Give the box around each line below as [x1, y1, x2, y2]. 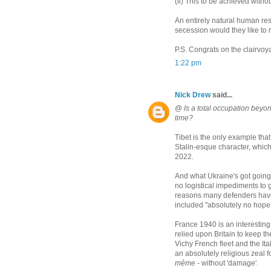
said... [211, 90, 232, 99]
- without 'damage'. [195, 258, 258, 267]
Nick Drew [175, 90, 211, 99]
